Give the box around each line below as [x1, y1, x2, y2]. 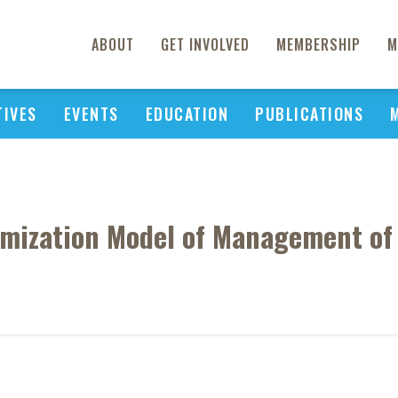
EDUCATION [145, 102, 228, 125]
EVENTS [63, 102, 119, 125]
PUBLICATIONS [255, 102, 363, 125]
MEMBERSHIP [276, 34, 361, 55]
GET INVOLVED [161, 34, 250, 55]
